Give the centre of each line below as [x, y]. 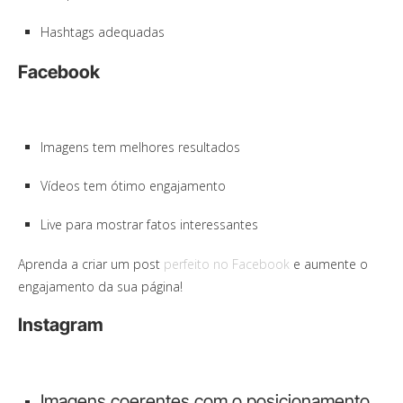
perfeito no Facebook [227, 264]
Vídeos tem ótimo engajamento [133, 185]
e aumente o [329, 264]
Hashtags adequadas [103, 31]
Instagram [61, 324]
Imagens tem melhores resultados [140, 147]
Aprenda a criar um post [91, 264]
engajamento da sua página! [100, 286]
